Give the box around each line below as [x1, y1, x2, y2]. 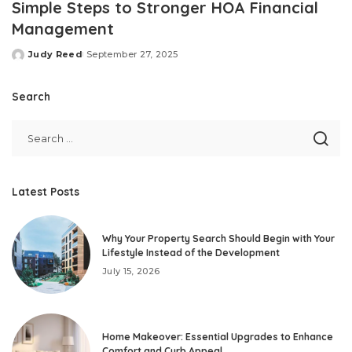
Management [12, 19, 114, 39]
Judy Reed [28, 49, 83, 60]
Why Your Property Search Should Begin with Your [102, 232, 335, 244]
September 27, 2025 [86, 49, 178, 60]
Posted [11, 54, 49, 66]
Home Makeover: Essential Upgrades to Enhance [102, 330, 333, 343]
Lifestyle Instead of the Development [102, 246, 280, 258]
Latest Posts [12, 185, 79, 199]
